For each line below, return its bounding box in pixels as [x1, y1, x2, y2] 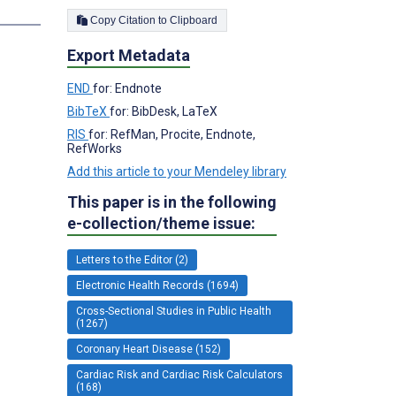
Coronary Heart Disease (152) [76, 342, 221, 355]
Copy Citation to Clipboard [170, 13, 217, 27]
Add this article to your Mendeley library [67, 164, 286, 179]
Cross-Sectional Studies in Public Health [76, 304, 271, 317]
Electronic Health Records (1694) [76, 278, 239, 292]
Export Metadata [67, 45, 190, 65]
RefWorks [67, 141, 122, 156]
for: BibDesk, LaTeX [110, 103, 217, 118]
